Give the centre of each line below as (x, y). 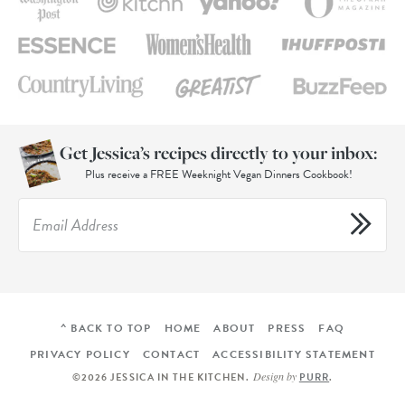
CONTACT (171, 355)
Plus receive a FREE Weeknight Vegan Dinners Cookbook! (218, 175)
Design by (274, 377)
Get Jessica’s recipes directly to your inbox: (219, 153)
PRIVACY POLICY (80, 355)
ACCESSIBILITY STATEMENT (294, 355)
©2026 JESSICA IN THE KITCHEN (159, 378)
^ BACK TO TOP (106, 329)
